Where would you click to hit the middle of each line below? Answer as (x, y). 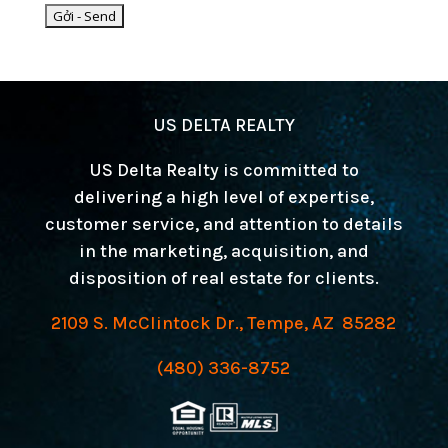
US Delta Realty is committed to (223, 169)
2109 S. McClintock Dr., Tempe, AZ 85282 (224, 322)
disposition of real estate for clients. (223, 277)
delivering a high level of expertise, (223, 196)
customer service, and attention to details (223, 223)
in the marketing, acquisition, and (223, 250)
